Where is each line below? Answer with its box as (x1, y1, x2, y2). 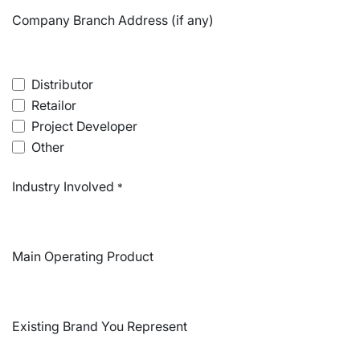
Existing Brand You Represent (12, 318, 187, 334)
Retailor (31, 97, 76, 113)
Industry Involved (12, 178, 114, 194)
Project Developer (31, 118, 137, 134)
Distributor (31, 76, 93, 92)
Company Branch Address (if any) (12, 12, 214, 28)
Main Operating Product (12, 248, 153, 264)
